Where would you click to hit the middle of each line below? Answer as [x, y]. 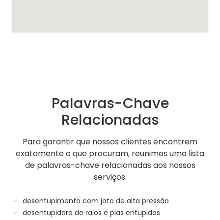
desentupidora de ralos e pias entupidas [90, 213]
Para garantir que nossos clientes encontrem [110, 142]
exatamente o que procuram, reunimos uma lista [110, 154]
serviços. [110, 177]
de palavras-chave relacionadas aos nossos [110, 165]
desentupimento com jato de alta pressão [95, 201]
